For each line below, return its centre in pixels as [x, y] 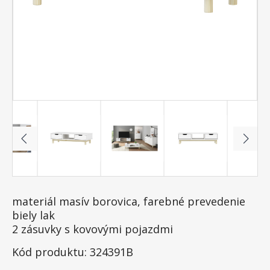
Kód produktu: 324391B [73, 252]
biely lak [33, 215]
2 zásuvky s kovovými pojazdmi [93, 229]
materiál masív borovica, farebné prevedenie [129, 201]
